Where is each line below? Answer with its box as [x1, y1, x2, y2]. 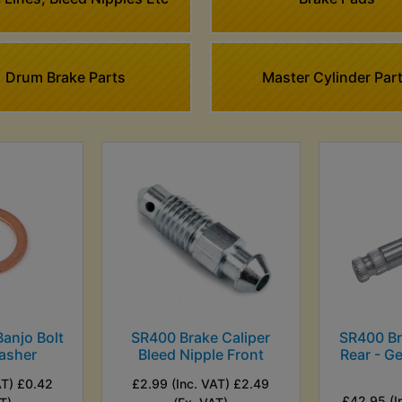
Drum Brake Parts [4, 67, 126, 86]
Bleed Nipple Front [137, 345, 264, 363]
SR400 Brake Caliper [131, 328, 271, 346]
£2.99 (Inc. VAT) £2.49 [132, 375, 270, 391]
